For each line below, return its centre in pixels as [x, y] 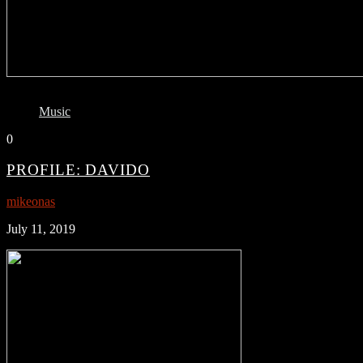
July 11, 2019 [41, 229]
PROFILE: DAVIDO [79, 170]
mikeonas [31, 202]
